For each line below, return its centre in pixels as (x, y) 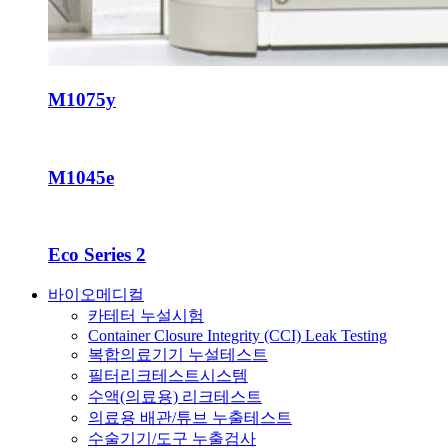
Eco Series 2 (97, 255)
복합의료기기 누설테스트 (178, 354)
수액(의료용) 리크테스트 (175, 396)
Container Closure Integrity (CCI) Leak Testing (237, 335)
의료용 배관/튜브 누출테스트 (190, 417)
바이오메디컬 (96, 294)
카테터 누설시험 (146, 315)
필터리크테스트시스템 (168, 375)
